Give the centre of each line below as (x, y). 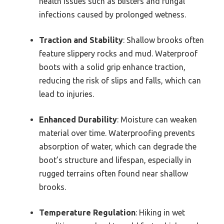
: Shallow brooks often (163, 40)
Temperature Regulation (87, 212)
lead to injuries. (66, 94)
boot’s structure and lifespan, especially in (115, 160)
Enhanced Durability (78, 119)
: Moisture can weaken (157, 119)
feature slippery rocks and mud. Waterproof (118, 53)
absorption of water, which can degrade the (118, 146)
